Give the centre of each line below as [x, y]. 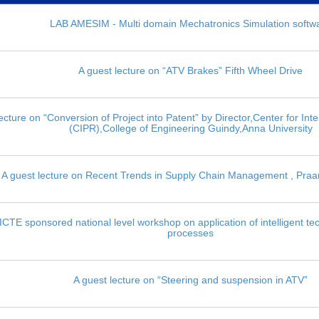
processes [191, 232]
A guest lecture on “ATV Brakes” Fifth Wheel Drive [191, 70]
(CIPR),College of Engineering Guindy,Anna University [190, 128]
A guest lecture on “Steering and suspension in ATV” [191, 279]
